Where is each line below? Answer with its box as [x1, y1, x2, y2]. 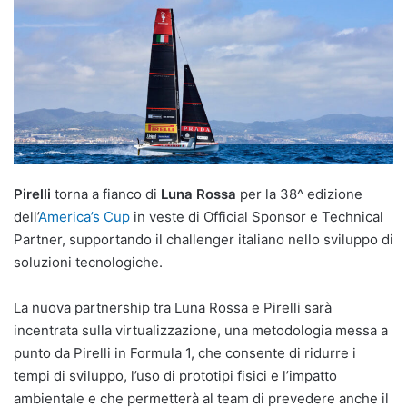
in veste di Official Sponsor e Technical [130, 207, 383, 225]
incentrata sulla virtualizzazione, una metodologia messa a [14, 321, 388, 339]
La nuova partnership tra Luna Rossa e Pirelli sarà [14, 298, 332, 316]
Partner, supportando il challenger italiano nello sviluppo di [14, 230, 393, 248]
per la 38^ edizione [236, 184, 362, 203]
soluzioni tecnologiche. [14, 253, 163, 271]
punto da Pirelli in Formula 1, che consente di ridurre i [14, 343, 356, 362]
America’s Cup [38, 207, 130, 225]
